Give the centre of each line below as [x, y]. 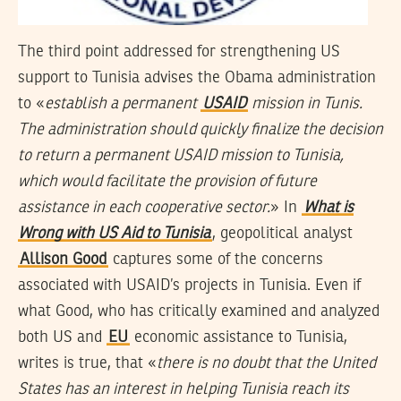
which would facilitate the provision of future [167, 181]
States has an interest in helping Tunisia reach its [183, 389]
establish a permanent [123, 103]
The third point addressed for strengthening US [179, 51]
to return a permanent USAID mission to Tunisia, [181, 155]
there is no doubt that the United [266, 363]
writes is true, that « [87, 363]
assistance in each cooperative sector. [144, 207]
